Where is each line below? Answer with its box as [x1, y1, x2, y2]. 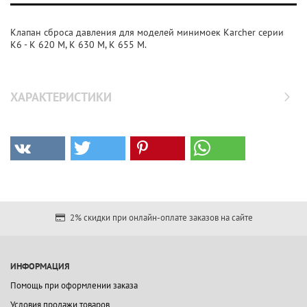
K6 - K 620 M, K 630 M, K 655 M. [10, 38, 147, 51]
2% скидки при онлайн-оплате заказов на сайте [67, 212, 253, 223]
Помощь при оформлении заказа [10, 280, 138, 291]
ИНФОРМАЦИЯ [10, 260, 70, 272]
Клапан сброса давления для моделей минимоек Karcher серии [10, 26, 284, 38]
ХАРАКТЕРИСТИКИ [10, 89, 112, 105]
